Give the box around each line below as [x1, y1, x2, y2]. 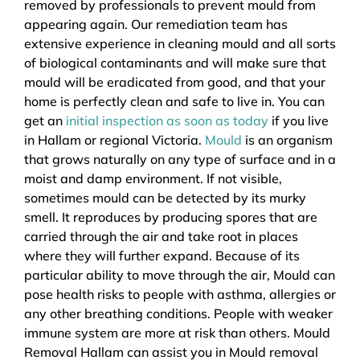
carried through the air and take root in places [24, 227, 298, 244]
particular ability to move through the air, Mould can [24, 266, 335, 283]
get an [24, 112, 66, 129]
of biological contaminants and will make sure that [24, 54, 326, 71]
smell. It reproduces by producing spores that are [24, 208, 317, 225]
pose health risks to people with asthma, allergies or [24, 285, 336, 302]
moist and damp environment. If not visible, [24, 170, 282, 186]
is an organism [242, 131, 333, 148]
